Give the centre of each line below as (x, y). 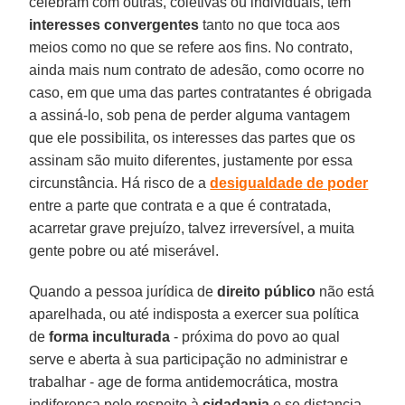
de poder (338, 183)
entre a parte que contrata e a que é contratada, (180, 205)
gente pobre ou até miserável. (124, 250)
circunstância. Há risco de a (120, 183)
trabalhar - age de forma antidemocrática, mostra (184, 381)
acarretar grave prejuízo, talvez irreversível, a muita (192, 228)
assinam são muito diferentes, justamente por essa (191, 160)
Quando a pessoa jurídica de (122, 291)
